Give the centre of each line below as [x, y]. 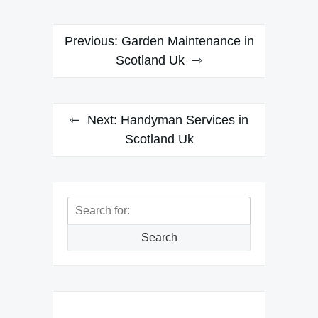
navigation [95, 61]
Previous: [91, 41]
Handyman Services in [185, 120]
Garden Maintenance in [187, 41]
